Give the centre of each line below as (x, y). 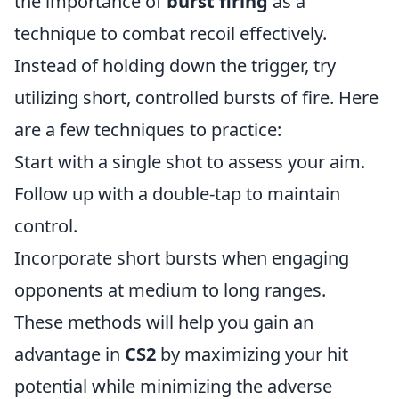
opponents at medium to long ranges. (170, 289)
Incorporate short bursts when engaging (182, 257)
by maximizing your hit (252, 354)
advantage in (69, 354)
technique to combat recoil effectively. (171, 33)
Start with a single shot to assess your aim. (190, 161)
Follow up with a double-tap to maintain (177, 193)
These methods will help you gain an (164, 322)
